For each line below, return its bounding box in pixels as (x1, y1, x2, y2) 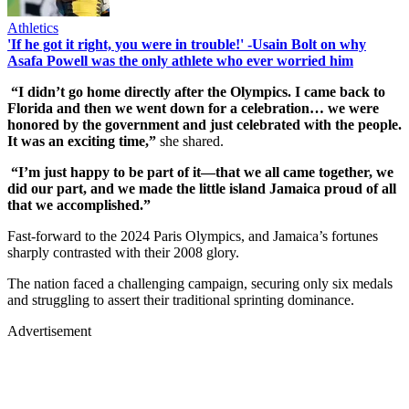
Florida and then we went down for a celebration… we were (7, 100, 379, 116)
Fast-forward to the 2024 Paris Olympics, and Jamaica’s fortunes (7, 227, 378, 244)
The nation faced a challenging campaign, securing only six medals (7, 275, 393, 291)
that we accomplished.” (7, 196, 151, 213)
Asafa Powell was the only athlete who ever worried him (7, 52, 353, 68)
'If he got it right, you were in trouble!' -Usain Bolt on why (7, 36, 366, 52)
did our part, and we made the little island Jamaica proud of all (7, 180, 396, 196)
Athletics (7, 19, 58, 36)
